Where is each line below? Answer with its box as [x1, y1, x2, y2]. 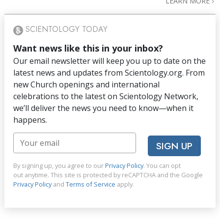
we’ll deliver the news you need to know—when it [13, 103, 193, 114]
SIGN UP [156, 139, 192, 153]
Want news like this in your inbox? [13, 42, 163, 55]
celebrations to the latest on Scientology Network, [13, 91, 198, 102]
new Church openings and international [13, 79, 160, 90]
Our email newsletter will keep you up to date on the [13, 55, 206, 67]
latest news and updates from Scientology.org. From [13, 67, 205, 79]
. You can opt [143, 161, 181, 170]
